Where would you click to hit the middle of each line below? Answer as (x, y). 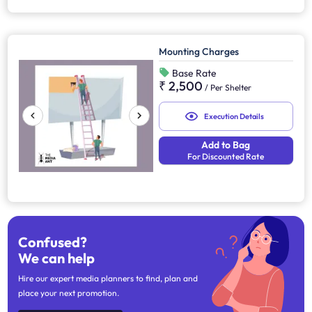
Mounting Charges (199, 52)
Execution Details (234, 116)
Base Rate (193, 73)
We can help (57, 258)
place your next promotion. (69, 292)
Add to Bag (226, 145)
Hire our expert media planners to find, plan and (108, 278)
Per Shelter (231, 88)
